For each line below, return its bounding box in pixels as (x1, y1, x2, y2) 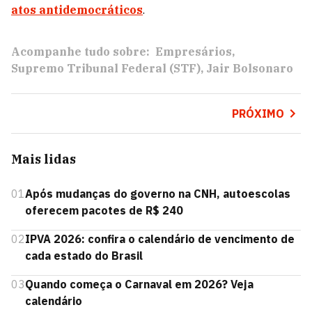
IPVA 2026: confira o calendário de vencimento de (25, 232, 295, 246)
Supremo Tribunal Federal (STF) (11, 61, 201, 75)
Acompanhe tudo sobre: (11, 45, 150, 58)
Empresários (155, 45, 232, 58)
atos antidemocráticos (11, 3, 143, 17)
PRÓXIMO (231, 107, 284, 120)
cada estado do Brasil (25, 249, 143, 263)
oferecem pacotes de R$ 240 (25, 203, 183, 217)
